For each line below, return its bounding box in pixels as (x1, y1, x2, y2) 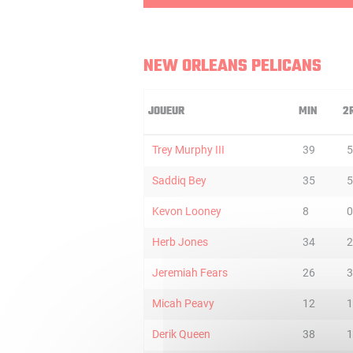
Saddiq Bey (152, 174, 206, 187)
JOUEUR (148, 102, 184, 121)
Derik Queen (152, 328, 210, 340)
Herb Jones (152, 236, 208, 248)
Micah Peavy (152, 297, 214, 310)
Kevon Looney (152, 205, 221, 217)
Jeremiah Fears (152, 266, 228, 279)
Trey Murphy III (152, 143, 225, 156)
